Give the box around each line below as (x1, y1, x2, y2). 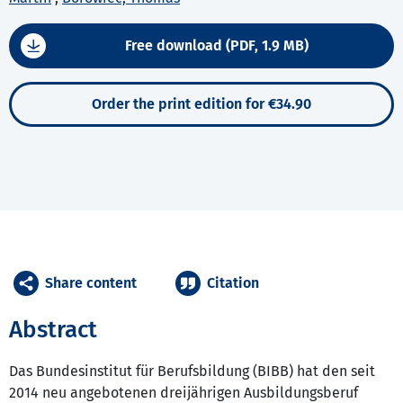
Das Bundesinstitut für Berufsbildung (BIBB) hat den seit (9, 363, 375, 381)
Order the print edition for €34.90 (92, 95, 311, 113)
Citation (207, 274, 259, 292)
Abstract (9, 316, 97, 345)
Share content (45, 274, 137, 292)
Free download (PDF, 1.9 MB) (124, 37, 309, 55)
